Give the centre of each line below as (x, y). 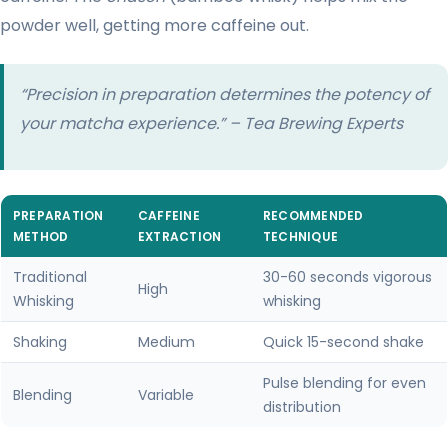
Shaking (40, 342)
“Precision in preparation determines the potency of (224, 95)
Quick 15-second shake (343, 342)
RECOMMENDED (313, 216)
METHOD (41, 237)
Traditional (50, 277)
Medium (166, 342)
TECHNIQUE (301, 237)
